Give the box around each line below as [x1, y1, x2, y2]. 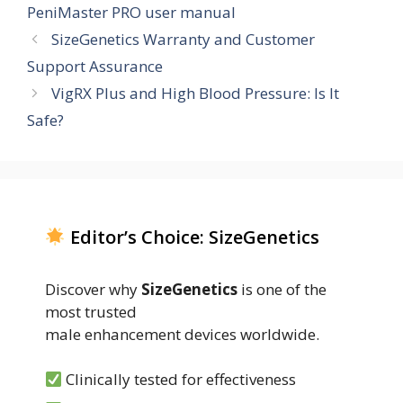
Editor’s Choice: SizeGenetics [65, 224, 319, 249]
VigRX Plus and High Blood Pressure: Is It [51, 82, 340, 103]
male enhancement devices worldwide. [45, 323, 319, 345]
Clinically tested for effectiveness [62, 369, 297, 390]
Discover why [45, 278, 141, 300]
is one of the [237, 278, 327, 300]
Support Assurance [27, 55, 163, 76]
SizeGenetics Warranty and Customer [51, 28, 316, 49]
